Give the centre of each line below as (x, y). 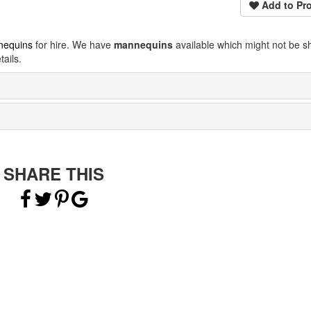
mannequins (143, 45)
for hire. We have (73, 45)
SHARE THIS (54, 174)
